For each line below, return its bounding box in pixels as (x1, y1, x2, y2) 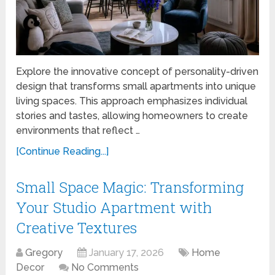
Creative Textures (16, 217, 137, 238)
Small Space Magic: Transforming (16, 177, 244, 197)
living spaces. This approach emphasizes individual (16, 95, 248, 107)
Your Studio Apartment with (16, 197, 212, 217)
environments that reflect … (16, 124, 141, 136)
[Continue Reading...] (16, 145, 109, 157)
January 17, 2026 (89, 246, 165, 258)
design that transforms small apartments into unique (16, 80, 257, 92)
